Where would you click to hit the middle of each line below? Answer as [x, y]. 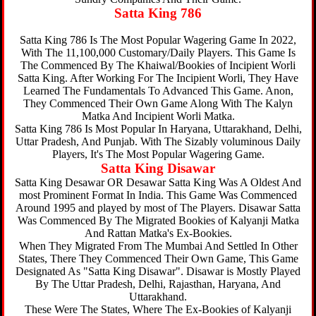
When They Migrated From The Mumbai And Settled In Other [158, 246]
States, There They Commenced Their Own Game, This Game [158, 259]
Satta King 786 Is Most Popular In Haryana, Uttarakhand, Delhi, [158, 129]
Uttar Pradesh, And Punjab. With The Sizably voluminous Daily [158, 141]
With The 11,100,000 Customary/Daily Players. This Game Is [158, 53]
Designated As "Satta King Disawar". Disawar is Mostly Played [158, 271]
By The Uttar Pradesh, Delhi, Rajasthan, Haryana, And [158, 284]
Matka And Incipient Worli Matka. [158, 116]
